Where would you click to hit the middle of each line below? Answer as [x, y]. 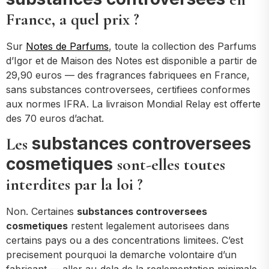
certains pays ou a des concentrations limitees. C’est [125, 240]
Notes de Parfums [67, 46]
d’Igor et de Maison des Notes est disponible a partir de [131, 60]
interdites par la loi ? [74, 185]
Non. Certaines [41, 212]
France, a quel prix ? [73, 19]
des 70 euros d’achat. [55, 118]
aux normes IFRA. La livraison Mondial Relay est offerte [133, 104]
